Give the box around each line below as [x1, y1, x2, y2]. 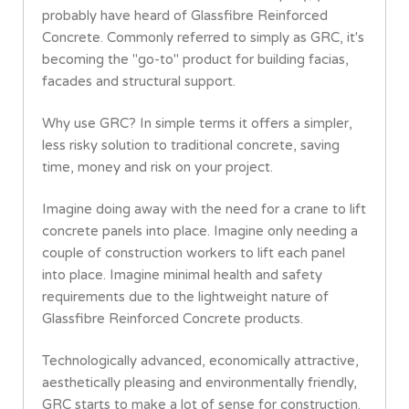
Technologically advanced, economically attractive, [42, 352, 359, 370]
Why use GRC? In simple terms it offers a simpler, [42, 115, 352, 132]
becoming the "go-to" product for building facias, [42, 51, 349, 68]
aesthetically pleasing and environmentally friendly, [42, 374, 357, 392]
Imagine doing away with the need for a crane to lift [42, 201, 366, 218]
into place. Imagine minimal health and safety [42, 267, 322, 284]
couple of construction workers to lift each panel [42, 245, 345, 262]
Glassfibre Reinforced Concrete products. [42, 310, 303, 328]
